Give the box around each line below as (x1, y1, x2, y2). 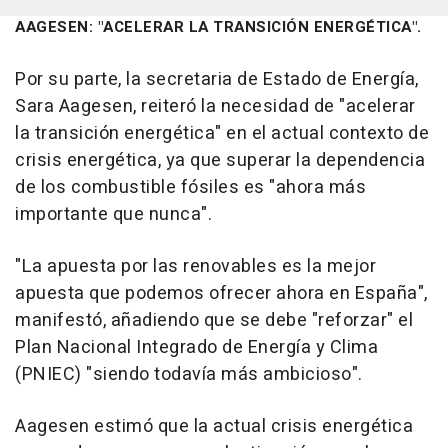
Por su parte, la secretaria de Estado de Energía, (15, 66, 419, 94)
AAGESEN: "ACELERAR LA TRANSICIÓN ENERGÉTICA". (15, 16, 422, 39)
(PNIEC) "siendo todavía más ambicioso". (15, 361, 363, 389)
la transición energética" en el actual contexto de (15, 120, 429, 148)
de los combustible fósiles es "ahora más (15, 174, 366, 202)
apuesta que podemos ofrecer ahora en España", (15, 280, 428, 308)
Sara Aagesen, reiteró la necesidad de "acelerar (15, 93, 416, 121)
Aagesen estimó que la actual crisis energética (15, 413, 413, 441)
